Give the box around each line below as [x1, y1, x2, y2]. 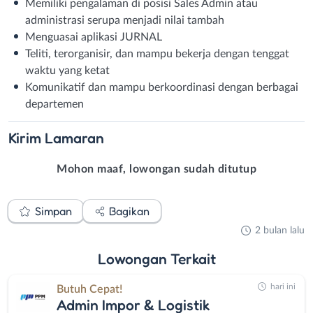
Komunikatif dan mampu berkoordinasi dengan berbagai [25, 82, 298, 94]
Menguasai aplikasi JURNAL [25, 31, 162, 43]
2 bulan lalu [255, 226, 305, 236]
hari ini [270, 282, 296, 291]
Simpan [34, 203, 72, 218]
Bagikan [109, 203, 150, 218]
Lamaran [45, 128, 104, 147]
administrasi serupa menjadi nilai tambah [25, 15, 224, 27]
